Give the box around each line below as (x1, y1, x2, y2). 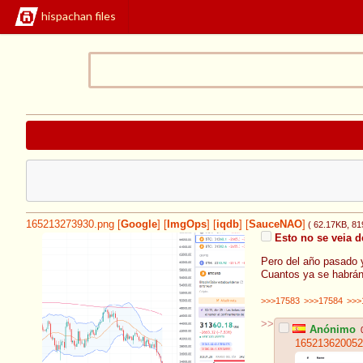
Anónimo (306, 323, 356, 335)
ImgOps (167, 219, 207, 231)
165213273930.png (26, 219, 114, 231)
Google (121, 219, 157, 231)
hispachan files (41, 9, 116, 23)
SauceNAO (249, 219, 302, 231)
